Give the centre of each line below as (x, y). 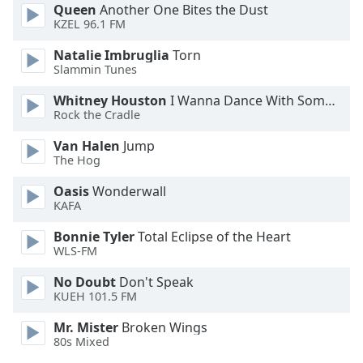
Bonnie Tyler (94, 237)
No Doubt (85, 282)
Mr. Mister (86, 327)
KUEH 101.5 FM (95, 297)
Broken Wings (163, 327)
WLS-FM (75, 251)
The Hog (77, 160)
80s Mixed (81, 342)
